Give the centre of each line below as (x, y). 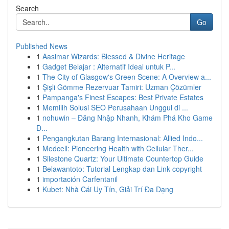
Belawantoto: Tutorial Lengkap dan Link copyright (122, 169)
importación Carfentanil (80, 179)
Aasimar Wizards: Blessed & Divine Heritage (114, 56)
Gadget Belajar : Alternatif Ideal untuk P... (109, 66)
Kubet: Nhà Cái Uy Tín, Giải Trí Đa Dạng (108, 189)
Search (27, 8)
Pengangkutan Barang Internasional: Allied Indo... (123, 138)
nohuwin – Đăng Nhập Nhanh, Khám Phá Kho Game (128, 118)
